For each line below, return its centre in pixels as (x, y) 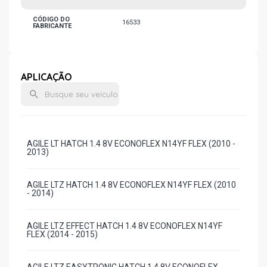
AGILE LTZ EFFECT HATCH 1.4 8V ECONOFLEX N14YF (125, 226)
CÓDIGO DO (51, 19)
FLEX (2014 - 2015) (62, 234)
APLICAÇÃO (46, 77)
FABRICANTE (52, 26)
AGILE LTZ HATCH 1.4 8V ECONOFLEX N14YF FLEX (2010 (131, 185)
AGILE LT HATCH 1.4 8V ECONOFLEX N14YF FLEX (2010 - (131, 144)
